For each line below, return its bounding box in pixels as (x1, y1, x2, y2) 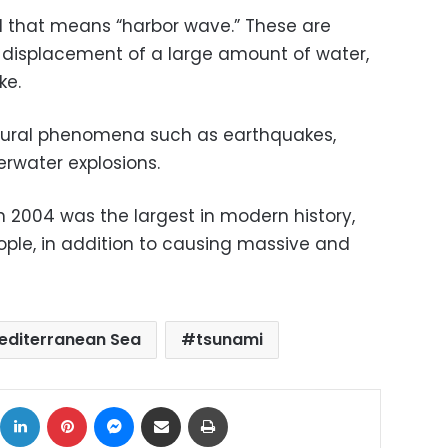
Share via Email (180, 395, 216, 415)
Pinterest (86, 395, 144, 415)
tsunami (195, 327, 263, 351)
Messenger (133, 395, 208, 415)
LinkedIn (39, 395, 92, 415)
